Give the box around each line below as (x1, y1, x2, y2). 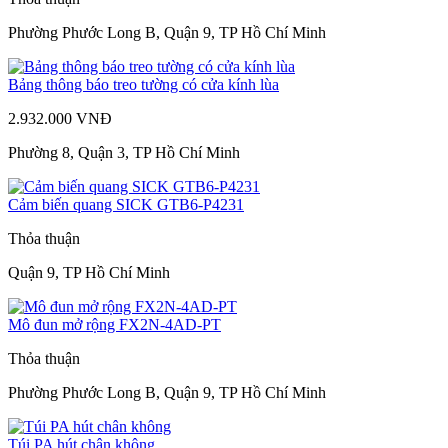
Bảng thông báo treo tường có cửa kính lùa (8, 75, 279, 93)
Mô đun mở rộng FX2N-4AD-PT (8, 315, 221, 333)
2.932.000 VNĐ (8, 109, 112, 127)
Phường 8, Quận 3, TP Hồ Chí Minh (8, 143, 240, 161)
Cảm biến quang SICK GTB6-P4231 (8, 195, 244, 213)
